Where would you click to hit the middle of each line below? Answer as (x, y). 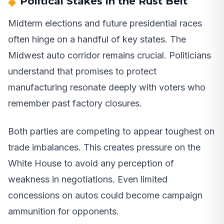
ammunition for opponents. (63, 211)
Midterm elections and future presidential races (105, 23)
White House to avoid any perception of (91, 163)
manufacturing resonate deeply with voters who (107, 87)
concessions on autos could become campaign (105, 195)
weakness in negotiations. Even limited (88, 179)
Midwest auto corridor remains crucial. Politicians (109, 55)
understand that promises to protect (82, 71)
